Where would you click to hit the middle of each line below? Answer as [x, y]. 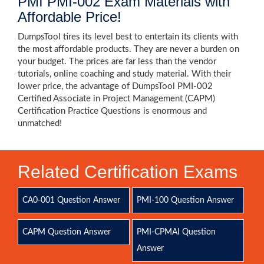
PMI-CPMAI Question [176, 232]
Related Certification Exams [128, 172]
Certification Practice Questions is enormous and [112, 111]
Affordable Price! [70, 17]
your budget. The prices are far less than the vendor [117, 62]
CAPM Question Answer [67, 232]
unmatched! [40, 123]
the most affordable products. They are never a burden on [128, 49]
